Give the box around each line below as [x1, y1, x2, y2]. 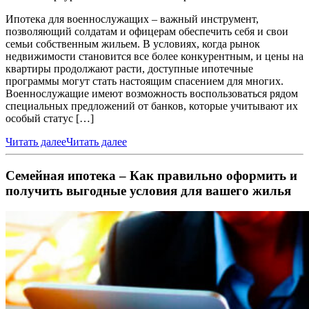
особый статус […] [6, 112, 94, 124]
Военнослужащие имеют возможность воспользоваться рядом [6, 87, 298, 99]
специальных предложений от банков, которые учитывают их [6, 99, 298, 112]
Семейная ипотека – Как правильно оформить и [6, 168, 297, 183]
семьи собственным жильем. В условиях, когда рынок [6, 37, 260, 50]
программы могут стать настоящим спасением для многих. [6, 74, 283, 87]
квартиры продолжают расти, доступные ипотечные [6, 62, 253, 74]
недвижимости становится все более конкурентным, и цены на [6, 50, 303, 62]
